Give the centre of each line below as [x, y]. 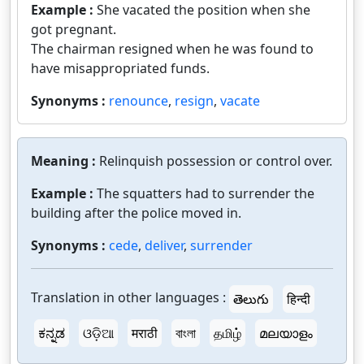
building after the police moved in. [136, 212]
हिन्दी [299, 299]
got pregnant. [74, 29]
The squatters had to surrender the [206, 193]
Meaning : [65, 160]
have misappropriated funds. [120, 68]
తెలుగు [251, 299]
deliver [164, 245]
